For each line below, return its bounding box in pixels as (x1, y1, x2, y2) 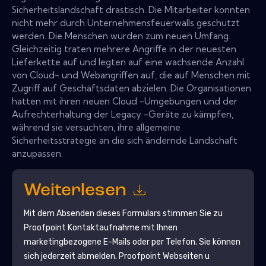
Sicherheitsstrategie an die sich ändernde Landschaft (12, 134, 237, 146)
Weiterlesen (23, 182, 131, 201)
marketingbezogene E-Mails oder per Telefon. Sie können (23, 236, 240, 247)
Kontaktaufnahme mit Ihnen (65, 222, 178, 233)
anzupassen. (12, 147, 63, 159)
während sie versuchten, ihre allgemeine (12, 121, 180, 133)
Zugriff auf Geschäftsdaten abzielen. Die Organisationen (12, 82, 251, 94)
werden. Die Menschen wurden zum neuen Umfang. (12, 30, 230, 42)
